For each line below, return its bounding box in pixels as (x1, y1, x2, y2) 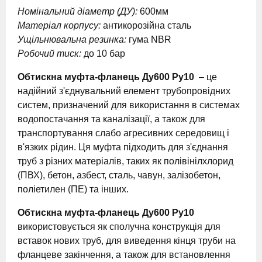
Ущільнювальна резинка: (18, 35, 126, 44)
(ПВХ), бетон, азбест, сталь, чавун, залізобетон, (18, 170, 220, 180)
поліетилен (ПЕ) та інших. (18, 184, 129, 194)
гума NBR (126, 35, 171, 44)
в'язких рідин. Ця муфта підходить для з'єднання (18, 142, 228, 152)
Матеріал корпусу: (18, 20, 101, 30)
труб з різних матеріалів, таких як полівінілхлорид (18, 156, 233, 166)
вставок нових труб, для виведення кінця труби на (18, 236, 236, 246)
